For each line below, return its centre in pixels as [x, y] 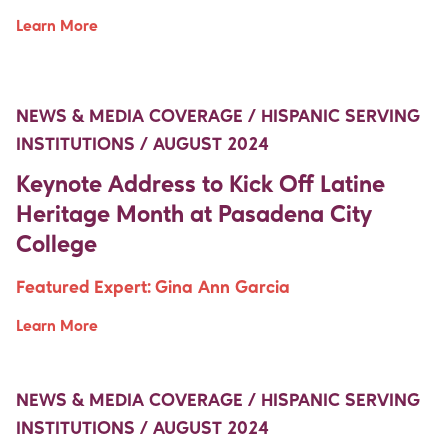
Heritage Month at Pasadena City [194, 215]
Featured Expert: [83, 287]
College [56, 245]
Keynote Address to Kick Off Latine [200, 185]
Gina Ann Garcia [222, 287]
